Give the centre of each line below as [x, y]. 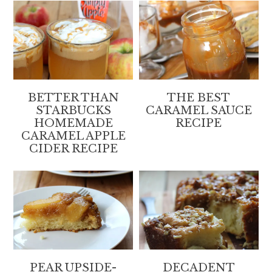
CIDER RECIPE [73, 148]
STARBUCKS [73, 110]
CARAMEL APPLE [73, 136]
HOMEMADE [73, 123]
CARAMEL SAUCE [199, 110]
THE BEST [199, 97]
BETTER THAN [73, 97]
